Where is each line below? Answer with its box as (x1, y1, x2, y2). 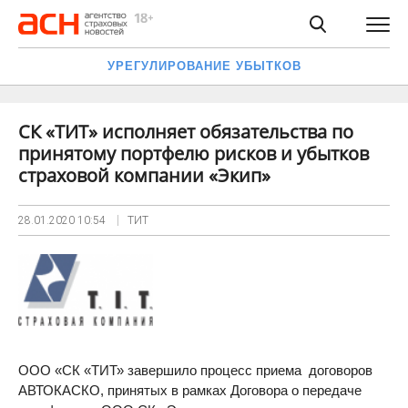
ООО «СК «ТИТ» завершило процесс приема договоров (18, 362, 372, 378)
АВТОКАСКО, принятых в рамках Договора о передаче (18, 382, 362, 398)
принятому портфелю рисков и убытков (18, 141, 369, 166)
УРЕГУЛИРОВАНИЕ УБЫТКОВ (107, 59, 301, 73)
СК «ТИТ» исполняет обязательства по (18, 119, 353, 144)
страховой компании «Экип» (18, 163, 270, 188)
